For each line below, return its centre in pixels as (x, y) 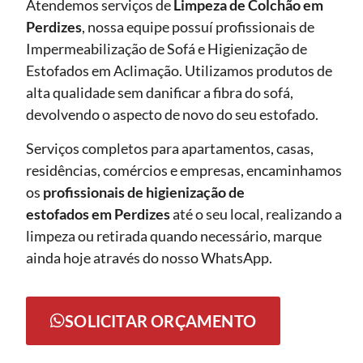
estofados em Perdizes (98, 214)
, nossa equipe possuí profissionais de (198, 27)
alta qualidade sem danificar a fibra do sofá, (160, 93)
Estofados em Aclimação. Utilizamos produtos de (179, 71)
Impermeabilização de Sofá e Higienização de (167, 49)
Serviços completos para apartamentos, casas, (170, 148)
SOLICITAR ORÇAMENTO (161, 320)
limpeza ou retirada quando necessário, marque (174, 235)
